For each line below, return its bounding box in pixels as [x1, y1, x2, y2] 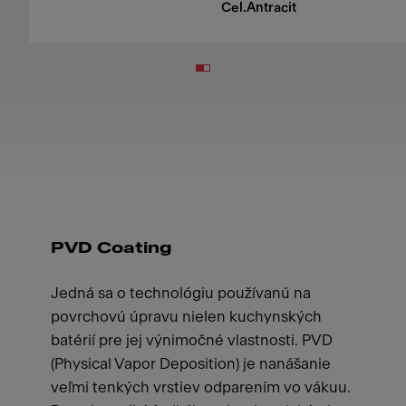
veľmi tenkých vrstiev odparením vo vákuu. [51, 380, 351, 395]
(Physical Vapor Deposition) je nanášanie [51, 356, 331, 372]
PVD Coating [51, 240, 171, 256]
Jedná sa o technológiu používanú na [51, 285, 311, 301]
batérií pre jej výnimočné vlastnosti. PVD [51, 333, 333, 348]
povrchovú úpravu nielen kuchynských [51, 309, 322, 324]
